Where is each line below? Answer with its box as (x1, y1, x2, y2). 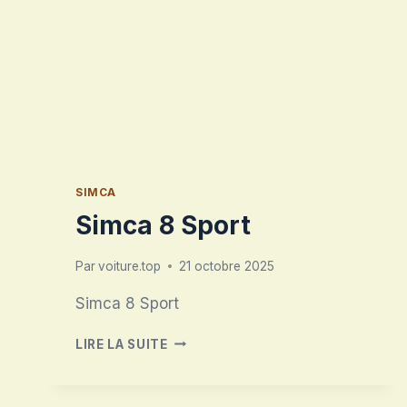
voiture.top (98, 258, 162, 273)
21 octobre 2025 (179, 258, 275, 273)
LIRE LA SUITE (75, 336, 168, 352)
